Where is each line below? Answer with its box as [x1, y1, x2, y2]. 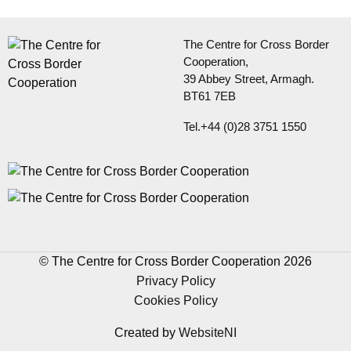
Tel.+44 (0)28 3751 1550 [183, 120, 306, 134]
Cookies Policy [133, 294, 218, 308]
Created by [114, 326, 179, 340]
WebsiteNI [179, 326, 237, 340]
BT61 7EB [183, 89, 236, 103]
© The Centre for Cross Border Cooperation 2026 [39, 255, 312, 269]
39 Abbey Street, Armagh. [183, 72, 314, 86]
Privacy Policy [136, 274, 215, 288]
